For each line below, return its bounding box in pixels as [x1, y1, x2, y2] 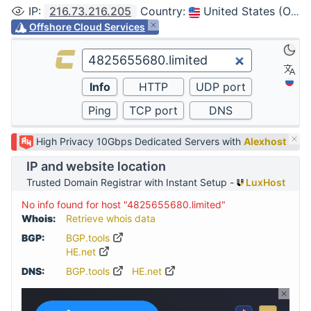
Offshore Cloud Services [29, 21, 145, 33]
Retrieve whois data [66, 212, 155, 225]
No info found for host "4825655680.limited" [22, 199, 226, 211]
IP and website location [26, 159, 166, 174]
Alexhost [244, 135, 286, 147]
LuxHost [243, 176, 285, 189]
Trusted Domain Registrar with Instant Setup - [26, 176, 237, 189]
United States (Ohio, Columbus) [203, 4, 291, 18]
